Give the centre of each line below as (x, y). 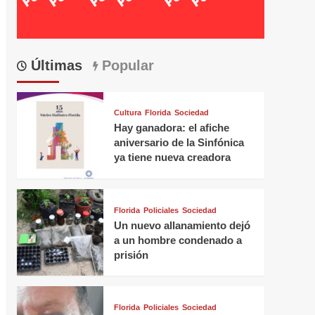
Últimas (54, 65)
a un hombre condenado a (178, 240)
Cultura (127, 113)
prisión (131, 255)
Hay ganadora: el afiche (171, 128)
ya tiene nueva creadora (172, 157)
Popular (126, 65)
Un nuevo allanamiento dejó (182, 225)
